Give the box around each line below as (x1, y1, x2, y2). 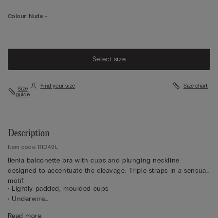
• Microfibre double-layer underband (8, 204, 125, 213)
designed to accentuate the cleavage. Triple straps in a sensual (8, 166, 208, 175)
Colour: (8, 12, 27, 19)
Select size (92, 55, 126, 63)
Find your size (40, 82, 75, 89)
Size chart (183, 82, 208, 89)
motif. (8, 176, 25, 185)
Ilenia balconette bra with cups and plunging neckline (8, 156, 180, 164)
